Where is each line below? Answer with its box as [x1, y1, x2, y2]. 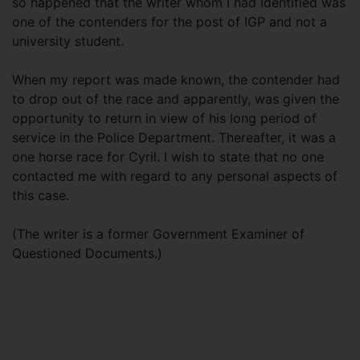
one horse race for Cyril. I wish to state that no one [12, 149, 324, 165]
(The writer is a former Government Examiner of [12, 226, 305, 242]
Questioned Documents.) [12, 245, 162, 261]
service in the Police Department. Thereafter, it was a [12, 129, 336, 145]
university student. [12, 33, 124, 49]
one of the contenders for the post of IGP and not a [12, 14, 327, 30]
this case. [12, 187, 69, 203]
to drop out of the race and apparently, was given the [12, 91, 339, 107]
